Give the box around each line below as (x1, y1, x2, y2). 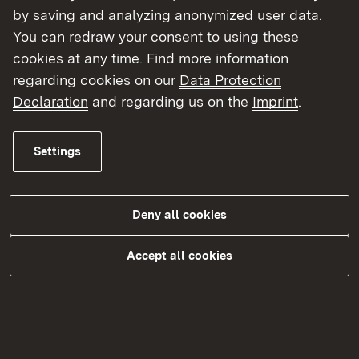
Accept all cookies (127, 248, 232, 264)
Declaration (13, 93, 88, 111)
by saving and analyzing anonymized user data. (13, 6, 322, 24)
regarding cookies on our (13, 71, 179, 89)
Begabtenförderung (26, 155, 203, 179)
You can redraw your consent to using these (13, 28, 299, 46)
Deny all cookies (132, 208, 227, 223)
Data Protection (179, 71, 281, 89)
